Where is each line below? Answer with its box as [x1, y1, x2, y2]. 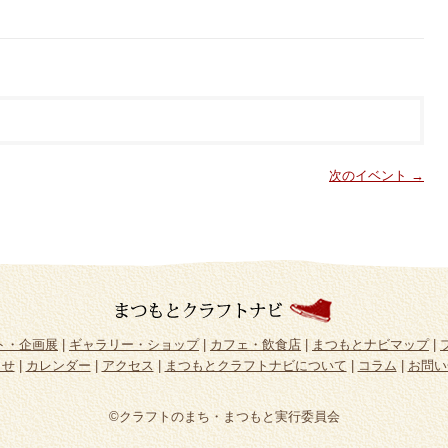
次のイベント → [329, 167, 424, 183]
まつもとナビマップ [312, 337, 429, 352]
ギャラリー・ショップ [69, 337, 199, 352]
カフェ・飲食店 [210, 337, 301, 352]
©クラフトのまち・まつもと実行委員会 [108, 409, 340, 424]
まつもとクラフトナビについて [164, 358, 347, 373]
